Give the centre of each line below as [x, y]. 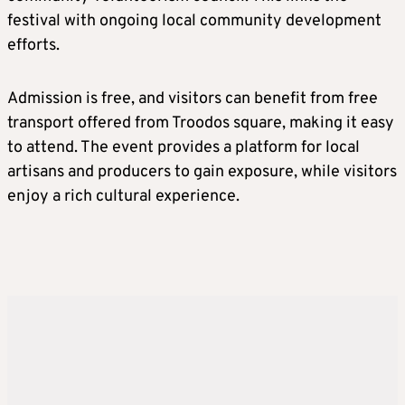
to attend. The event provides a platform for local [184, 148]
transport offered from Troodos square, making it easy [201, 124]
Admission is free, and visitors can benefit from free [193, 99]
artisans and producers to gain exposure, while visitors [202, 173]
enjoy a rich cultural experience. [123, 197]
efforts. [33, 46]
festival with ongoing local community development [194, 22]
